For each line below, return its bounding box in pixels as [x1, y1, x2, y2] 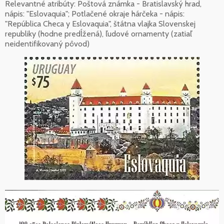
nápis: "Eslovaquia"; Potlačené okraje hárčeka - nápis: [5, 9, 184, 19]
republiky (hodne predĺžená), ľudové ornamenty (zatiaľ [5, 29, 192, 39]
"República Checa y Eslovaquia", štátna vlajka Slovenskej [5, 19, 195, 29]
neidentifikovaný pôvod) [5, 39, 89, 49]
